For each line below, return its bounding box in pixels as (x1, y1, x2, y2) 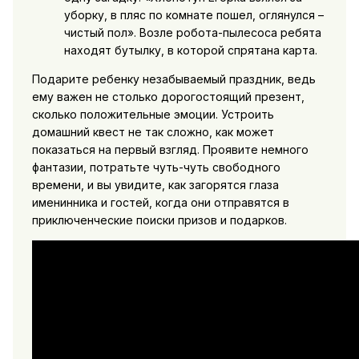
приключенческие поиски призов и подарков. (31, 213, 287, 228)
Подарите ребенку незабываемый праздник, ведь (31, 72, 316, 87)
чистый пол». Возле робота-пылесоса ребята (63, 26, 321, 40)
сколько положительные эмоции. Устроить (31, 107, 274, 122)
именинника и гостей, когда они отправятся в (31, 196, 289, 210)
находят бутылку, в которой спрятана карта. (63, 43, 317, 58)
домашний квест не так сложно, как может (31, 125, 274, 139)
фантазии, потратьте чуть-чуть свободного (31, 160, 280, 175)
